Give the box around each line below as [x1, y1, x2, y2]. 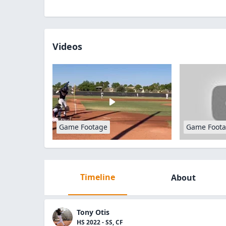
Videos [52, 40, 82, 52]
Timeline [80, 172, 115, 183]
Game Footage [59, 122, 107, 132]
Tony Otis [77, 207, 109, 217]
